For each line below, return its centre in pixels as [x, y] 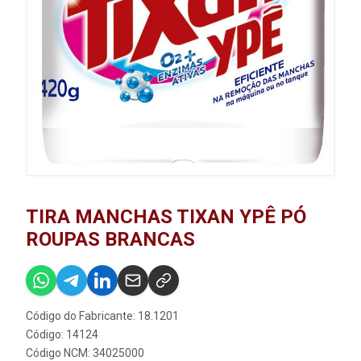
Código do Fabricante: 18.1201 [102, 316]
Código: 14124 [62, 335]
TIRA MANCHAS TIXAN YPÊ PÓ [166, 217]
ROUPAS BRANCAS [110, 240]
